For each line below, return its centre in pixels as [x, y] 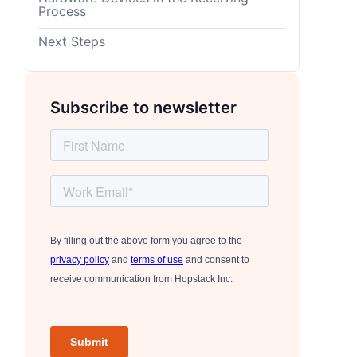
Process [63, 11]
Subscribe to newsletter [143, 108]
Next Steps [72, 41]
